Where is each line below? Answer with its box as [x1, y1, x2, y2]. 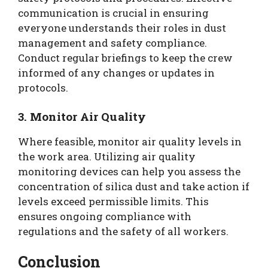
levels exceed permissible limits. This [18, 194, 209, 208]
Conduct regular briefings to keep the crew [18, 51, 233, 65]
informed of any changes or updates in [18, 66, 215, 80]
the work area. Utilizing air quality [18, 149, 196, 163]
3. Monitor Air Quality [18, 108, 146, 124]
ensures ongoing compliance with [18, 209, 191, 223]
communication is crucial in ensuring [18, 6, 209, 20]
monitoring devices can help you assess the [18, 164, 240, 178]
